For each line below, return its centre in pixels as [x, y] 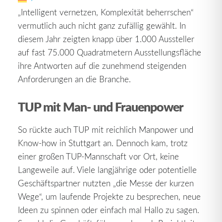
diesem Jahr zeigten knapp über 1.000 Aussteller [106, 39]
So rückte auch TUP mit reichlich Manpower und [106, 130]
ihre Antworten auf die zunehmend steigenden [102, 66]
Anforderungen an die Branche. [74, 79]
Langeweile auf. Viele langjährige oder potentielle [107, 170]
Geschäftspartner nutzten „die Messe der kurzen [106, 183]
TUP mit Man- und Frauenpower [101, 107]
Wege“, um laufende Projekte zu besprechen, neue [109, 196]
